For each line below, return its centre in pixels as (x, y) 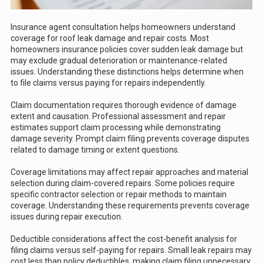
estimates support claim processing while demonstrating (116, 128)
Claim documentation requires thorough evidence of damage (124, 105)
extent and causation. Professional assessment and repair (118, 117)
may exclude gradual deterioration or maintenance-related (119, 61)
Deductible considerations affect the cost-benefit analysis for (124, 239)
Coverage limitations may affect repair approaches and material (129, 172)
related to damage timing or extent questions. (95, 150)
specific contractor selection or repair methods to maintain (119, 195)
